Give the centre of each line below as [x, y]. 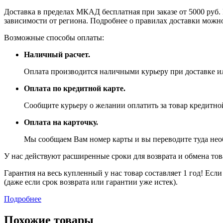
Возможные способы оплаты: [54, 38]
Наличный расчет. [57, 55]
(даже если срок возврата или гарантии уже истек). [91, 182]
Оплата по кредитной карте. [75, 89]
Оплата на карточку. [61, 122]
